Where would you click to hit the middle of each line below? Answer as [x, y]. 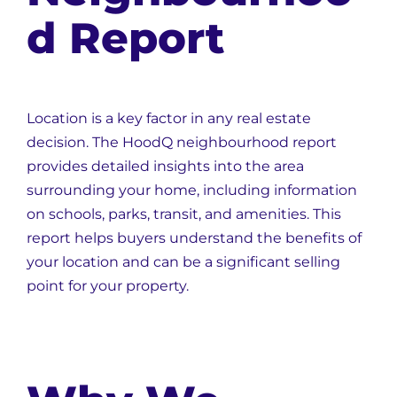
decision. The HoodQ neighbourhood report [182, 142]
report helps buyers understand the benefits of [194, 238]
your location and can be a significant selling [183, 262]
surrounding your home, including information [192, 190]
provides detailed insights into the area [165, 166]
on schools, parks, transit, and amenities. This [184, 214]
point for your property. [108, 286]
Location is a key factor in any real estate [169, 118]
